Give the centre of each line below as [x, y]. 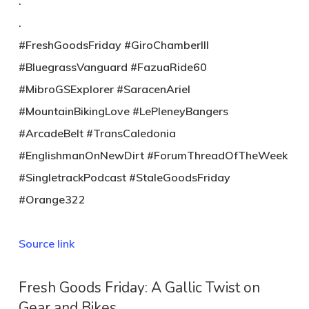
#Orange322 [52, 199]
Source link [46, 243]
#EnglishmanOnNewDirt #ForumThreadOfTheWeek [153, 155]
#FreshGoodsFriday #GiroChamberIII [113, 44]
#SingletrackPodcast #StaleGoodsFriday [124, 177]
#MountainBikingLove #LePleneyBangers [123, 111]
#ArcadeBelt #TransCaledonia [97, 133]
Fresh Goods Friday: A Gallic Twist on [139, 287]
